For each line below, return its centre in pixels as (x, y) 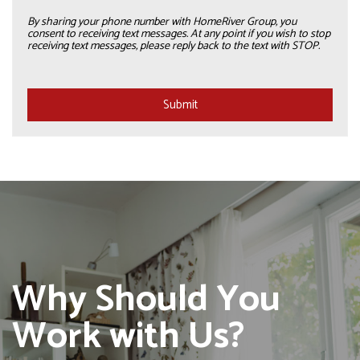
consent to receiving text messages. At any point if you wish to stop (179, 34)
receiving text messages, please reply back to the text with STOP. (174, 46)
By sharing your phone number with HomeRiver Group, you (162, 22)
